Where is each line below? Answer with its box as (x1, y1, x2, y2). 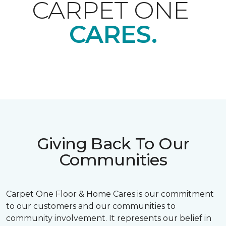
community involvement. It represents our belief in (6, 213, 211, 223)
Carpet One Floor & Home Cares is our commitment (6, 189, 214, 199)
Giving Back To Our (36, 134, 190, 153)
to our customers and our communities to (6, 201, 176, 211)
